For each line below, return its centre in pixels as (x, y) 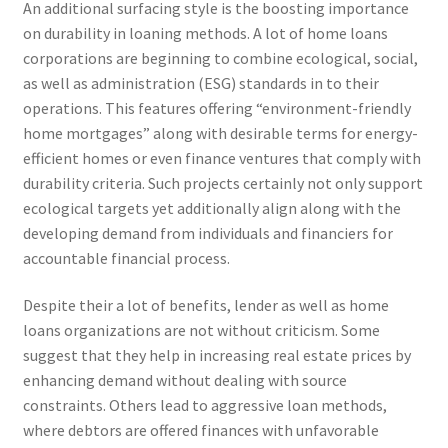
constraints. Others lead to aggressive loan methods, (204, 405)
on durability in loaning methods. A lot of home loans (205, 32)
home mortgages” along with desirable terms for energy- (220, 132)
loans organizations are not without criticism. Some (201, 330)
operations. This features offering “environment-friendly (216, 107)
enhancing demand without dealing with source (184, 380)
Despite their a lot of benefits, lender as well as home (205, 305)
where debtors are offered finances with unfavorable (200, 430)
